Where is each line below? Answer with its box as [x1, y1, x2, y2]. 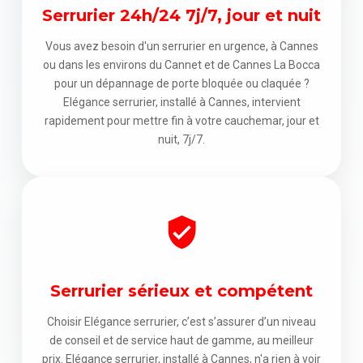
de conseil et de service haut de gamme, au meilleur [49, 333, 314, 347]
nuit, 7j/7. [158, 132, 205, 146]
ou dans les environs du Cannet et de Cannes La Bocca [43, 58, 320, 71]
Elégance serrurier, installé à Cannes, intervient [62, 95, 301, 109]
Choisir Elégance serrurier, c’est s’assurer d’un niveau [47, 314, 316, 328]
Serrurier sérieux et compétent [50, 280, 313, 301]
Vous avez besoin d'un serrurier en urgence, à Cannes [45, 39, 318, 53]
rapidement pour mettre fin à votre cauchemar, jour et [44, 113, 319, 127]
